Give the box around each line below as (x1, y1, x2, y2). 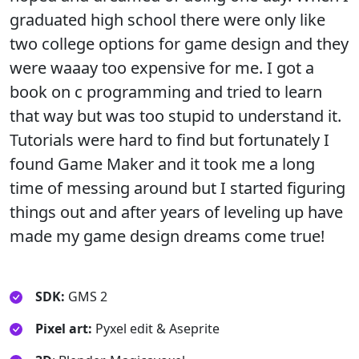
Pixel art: (35, 319, 92, 337)
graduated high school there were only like (10, 8, 325, 30)
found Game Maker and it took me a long (10, 152, 315, 175)
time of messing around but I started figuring (10, 176, 345, 199)
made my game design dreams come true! (10, 224, 325, 247)
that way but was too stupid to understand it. (10, 104, 341, 127)
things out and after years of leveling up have (10, 200, 343, 223)
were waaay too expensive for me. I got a (10, 56, 314, 79)
